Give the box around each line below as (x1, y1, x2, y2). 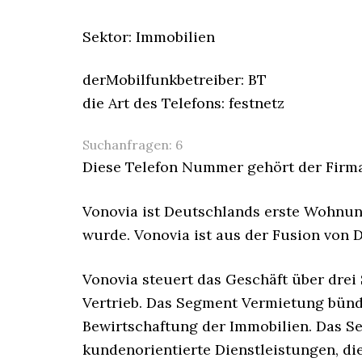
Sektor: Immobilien (82, 27, 215, 46)
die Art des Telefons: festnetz (82, 94, 284, 112)
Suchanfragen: (82, 137, 175, 153)
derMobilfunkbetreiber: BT (82, 70, 267, 89)
